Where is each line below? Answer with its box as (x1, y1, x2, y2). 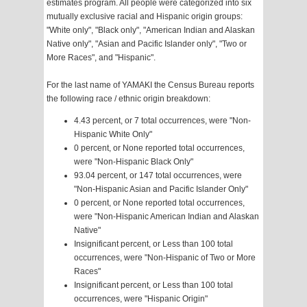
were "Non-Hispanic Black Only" (74, 157, 193, 167)
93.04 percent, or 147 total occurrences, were (74, 171, 242, 181)
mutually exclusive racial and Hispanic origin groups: (47, 12, 243, 22)
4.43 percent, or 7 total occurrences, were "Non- (74, 116, 251, 126)
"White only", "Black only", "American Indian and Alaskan (47, 25, 255, 36)
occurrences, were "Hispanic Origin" (74, 294, 208, 304)
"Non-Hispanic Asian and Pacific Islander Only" (74, 184, 248, 195)
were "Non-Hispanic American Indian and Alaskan (74, 212, 259, 222)
